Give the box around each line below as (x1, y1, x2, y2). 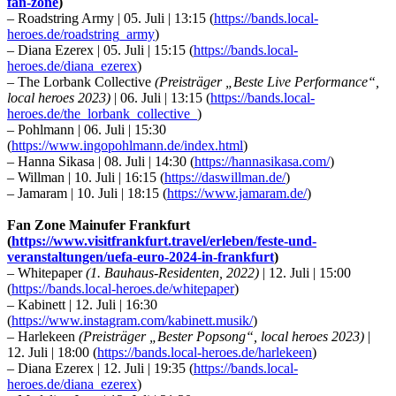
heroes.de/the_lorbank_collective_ (7, 106, 197, 122)
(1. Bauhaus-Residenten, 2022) (86, 265, 259, 281)
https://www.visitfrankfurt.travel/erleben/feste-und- (11, 233, 316, 249)
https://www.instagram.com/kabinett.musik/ (11, 313, 253, 329)
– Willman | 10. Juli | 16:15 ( (7, 170, 164, 186)
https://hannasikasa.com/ (194, 154, 330, 170)
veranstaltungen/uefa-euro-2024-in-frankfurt (7, 249, 274, 265)
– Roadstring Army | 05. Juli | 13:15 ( (7, 11, 214, 27)
